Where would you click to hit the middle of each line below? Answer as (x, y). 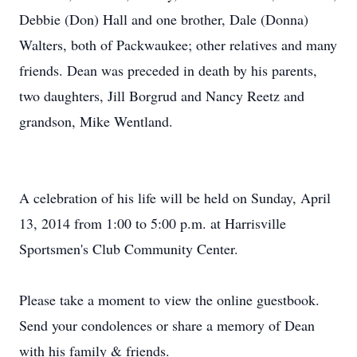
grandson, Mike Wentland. (96, 121)
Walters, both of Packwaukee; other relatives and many (178, 45)
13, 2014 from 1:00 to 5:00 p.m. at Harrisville (153, 223)
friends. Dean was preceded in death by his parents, (168, 70)
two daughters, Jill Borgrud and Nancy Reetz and (162, 96)
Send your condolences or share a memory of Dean (167, 325)
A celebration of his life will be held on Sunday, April (175, 198)
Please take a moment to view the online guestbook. (169, 300)
